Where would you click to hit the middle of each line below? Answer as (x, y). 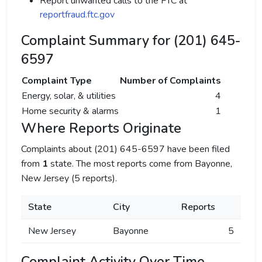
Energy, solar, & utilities (69, 96)
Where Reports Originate (101, 128)
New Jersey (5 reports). (69, 178)
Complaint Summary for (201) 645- (131, 40)
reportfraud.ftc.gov (77, 15)
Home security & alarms (70, 111)
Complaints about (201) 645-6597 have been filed (125, 149)
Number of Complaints (170, 81)
